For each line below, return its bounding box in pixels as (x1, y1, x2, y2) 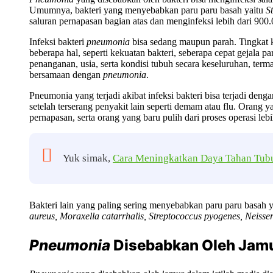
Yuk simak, (63, 152, 113, 165)
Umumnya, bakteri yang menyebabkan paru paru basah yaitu (29, 5, 266, 16)
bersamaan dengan (29, 69, 103, 80)
